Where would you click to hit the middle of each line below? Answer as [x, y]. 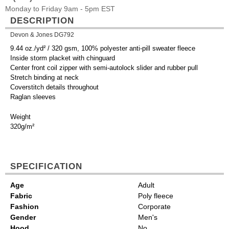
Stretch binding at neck [44, 78]
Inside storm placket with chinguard [63, 58]
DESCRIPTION [42, 21]
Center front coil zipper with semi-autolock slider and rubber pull [104, 68]
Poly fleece [156, 196]
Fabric [21, 196]
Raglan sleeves [33, 97]
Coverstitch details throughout [54, 87]
